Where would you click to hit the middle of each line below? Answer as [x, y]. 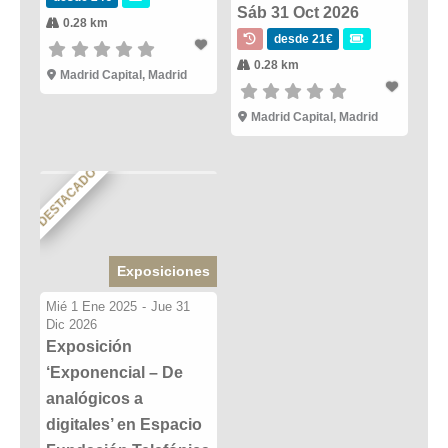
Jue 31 [171, 306]
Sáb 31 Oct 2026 [298, 12]
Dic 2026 [71, 324]
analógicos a [94, 398]
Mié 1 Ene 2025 [92, 306]
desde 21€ [303, 38]
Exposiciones [163, 270]
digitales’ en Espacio [124, 424]
